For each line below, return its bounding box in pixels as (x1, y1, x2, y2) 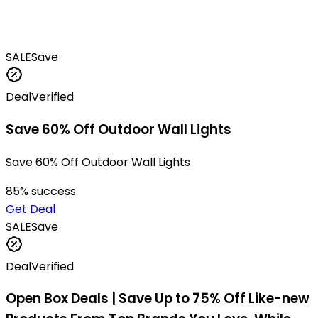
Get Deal (6, 200, 55, 217)
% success (20, 182, 76, 199)
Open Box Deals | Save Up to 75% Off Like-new (6, 289, 309, 309)
